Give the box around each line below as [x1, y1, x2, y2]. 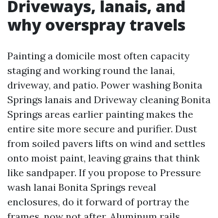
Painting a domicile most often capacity [7, 50, 190, 62]
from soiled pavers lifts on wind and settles [7, 137, 205, 149]
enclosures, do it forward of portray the [7, 196, 189, 208]
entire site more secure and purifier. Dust [7, 123, 197, 135]
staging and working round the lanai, [7, 64, 175, 76]
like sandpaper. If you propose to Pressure [7, 166, 201, 179]
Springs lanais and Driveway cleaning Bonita [7, 93, 211, 106]
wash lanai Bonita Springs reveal [7, 181, 156, 193]
